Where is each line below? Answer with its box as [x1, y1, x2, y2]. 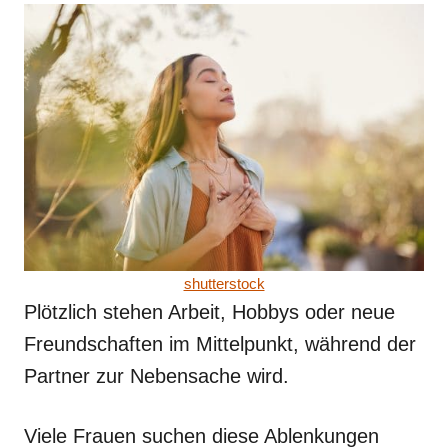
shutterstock [183, 274, 265, 292]
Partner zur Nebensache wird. [24, 364, 289, 387]
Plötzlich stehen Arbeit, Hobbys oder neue [24, 300, 395, 323]
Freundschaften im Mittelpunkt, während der [24, 332, 416, 355]
